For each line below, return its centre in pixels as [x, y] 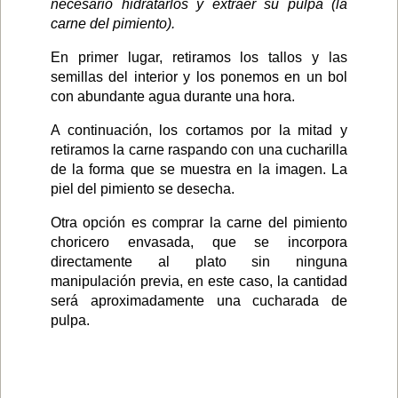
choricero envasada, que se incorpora [199, 243]
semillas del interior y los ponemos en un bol [199, 77]
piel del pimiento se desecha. [143, 189]
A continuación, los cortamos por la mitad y [199, 131]
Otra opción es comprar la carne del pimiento [199, 223]
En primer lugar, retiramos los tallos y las [199, 58]
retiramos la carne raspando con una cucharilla [199, 150]
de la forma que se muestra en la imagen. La [199, 170]
